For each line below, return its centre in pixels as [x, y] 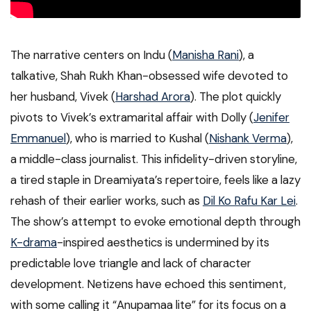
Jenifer [271, 118]
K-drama [34, 243]
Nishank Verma [248, 138]
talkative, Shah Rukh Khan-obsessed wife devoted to [149, 76]
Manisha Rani [205, 55]
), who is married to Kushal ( [137, 138]
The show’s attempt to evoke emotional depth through [155, 222]
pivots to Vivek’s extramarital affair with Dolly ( [132, 118]
